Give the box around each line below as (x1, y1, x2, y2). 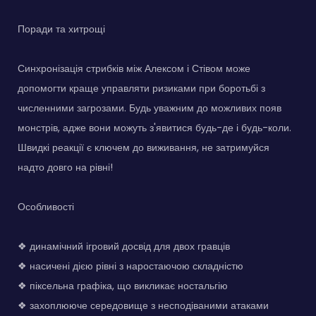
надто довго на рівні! (18, 159, 113, 174)
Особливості (18, 199, 74, 214)
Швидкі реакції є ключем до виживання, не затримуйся (18, 140, 269, 154)
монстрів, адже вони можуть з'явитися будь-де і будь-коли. (18, 120, 291, 135)
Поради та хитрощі (18, 21, 105, 36)
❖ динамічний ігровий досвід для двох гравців (18, 238, 230, 253)
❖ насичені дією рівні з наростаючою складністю (18, 258, 243, 273)
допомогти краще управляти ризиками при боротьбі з (18, 80, 265, 95)
